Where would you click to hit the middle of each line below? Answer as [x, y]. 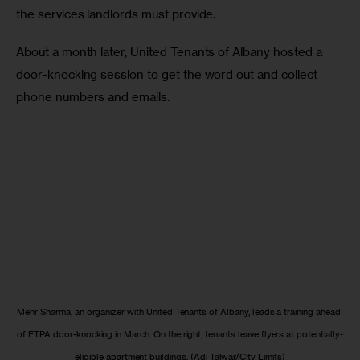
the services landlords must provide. [118, 14]
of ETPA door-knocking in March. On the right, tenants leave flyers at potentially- [180, 334]
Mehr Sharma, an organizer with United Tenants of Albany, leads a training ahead [180, 312]
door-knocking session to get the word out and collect [168, 75]
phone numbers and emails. [94, 97]
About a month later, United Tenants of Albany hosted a [171, 52]
